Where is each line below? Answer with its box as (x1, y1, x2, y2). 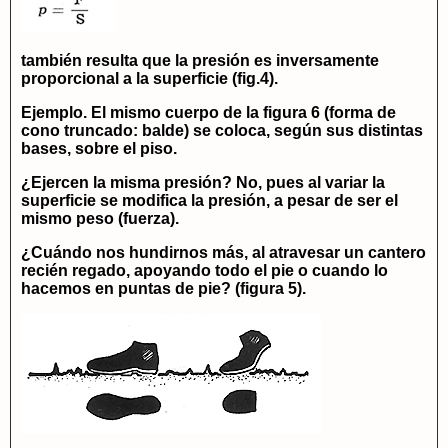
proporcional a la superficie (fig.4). (21, 70, 278, 87)
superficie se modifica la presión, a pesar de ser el (21, 192, 398, 209)
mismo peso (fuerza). (21, 210, 179, 227)
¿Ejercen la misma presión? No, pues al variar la (21, 174, 385, 191)
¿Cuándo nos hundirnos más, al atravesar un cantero (21, 244, 426, 261)
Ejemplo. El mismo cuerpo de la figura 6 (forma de (21, 104, 396, 121)
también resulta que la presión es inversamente (21, 52, 379, 69)
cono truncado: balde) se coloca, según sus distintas (21, 122, 423, 139)
